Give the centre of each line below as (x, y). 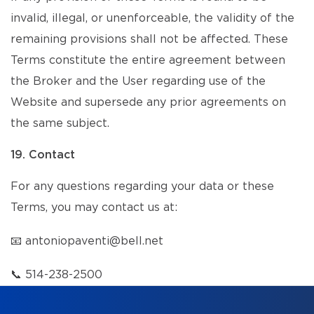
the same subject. (60, 123)
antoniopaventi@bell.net (94, 241)
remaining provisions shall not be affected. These (149, 39)
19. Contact (43, 155)
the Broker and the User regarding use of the (138, 81)
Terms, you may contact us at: (94, 207)
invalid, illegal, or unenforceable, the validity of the (152, 18)
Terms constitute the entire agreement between (148, 60)
